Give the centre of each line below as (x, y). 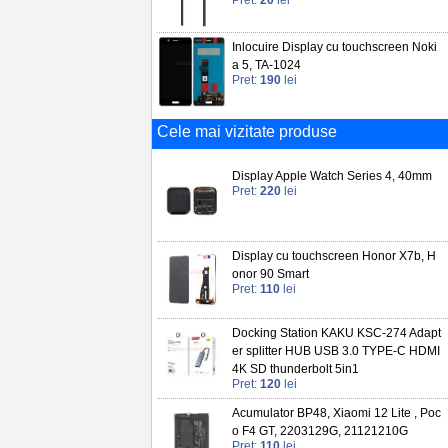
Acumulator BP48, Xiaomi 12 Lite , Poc (336, 413)
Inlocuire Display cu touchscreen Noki (334, 47)
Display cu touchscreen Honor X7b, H (334, 256)
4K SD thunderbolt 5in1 (295, 368)
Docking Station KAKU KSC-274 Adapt (336, 332)
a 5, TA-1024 (266, 65)
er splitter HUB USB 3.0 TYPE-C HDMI (336, 350)
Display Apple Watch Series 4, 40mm (332, 176)
